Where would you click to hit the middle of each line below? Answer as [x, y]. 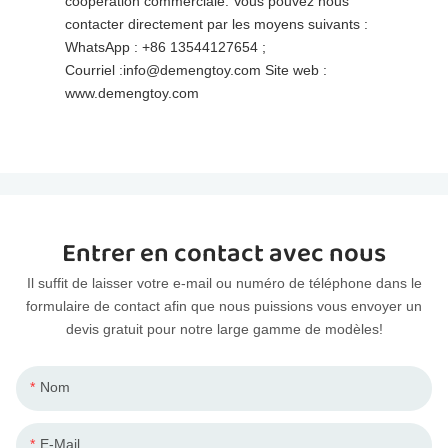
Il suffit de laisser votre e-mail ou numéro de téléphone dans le [224, 283]
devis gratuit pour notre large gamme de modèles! [224, 329]
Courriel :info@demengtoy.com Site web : [196, 69]
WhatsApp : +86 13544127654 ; [165, 46]
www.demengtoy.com [132, 92]
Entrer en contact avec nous [224, 253]
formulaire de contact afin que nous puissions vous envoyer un [224, 306]
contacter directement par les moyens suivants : [216, 23]
